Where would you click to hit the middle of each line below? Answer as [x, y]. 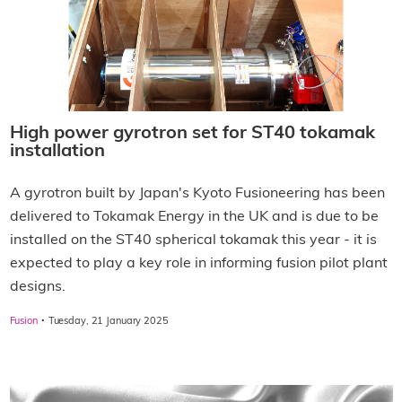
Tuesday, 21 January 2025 [108, 322]
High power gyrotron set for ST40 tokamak [192, 134]
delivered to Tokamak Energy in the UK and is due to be [194, 218]
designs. [37, 288]
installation [57, 152]
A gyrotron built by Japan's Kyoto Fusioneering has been [197, 194]
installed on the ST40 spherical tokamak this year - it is [193, 241]
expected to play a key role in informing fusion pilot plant [198, 264]
